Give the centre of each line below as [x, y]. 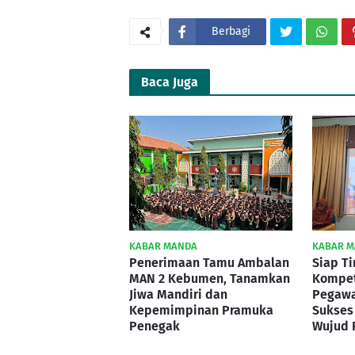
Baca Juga [170, 82]
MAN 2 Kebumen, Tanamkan [210, 278]
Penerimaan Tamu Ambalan [209, 262]
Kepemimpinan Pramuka [201, 310]
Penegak [155, 326]
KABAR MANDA [163, 246]
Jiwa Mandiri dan [178, 294]
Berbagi [231, 31]
